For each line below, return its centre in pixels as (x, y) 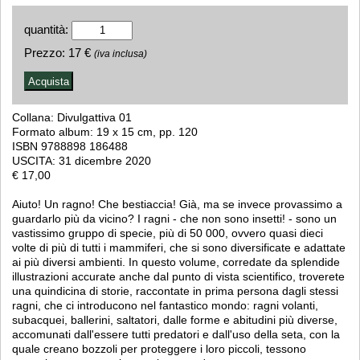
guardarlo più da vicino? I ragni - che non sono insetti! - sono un (175, 219)
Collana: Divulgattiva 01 (72, 118)
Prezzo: (45, 53)
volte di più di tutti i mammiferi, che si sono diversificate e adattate (179, 248)
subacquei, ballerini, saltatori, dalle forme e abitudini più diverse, (175, 320)
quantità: (47, 30)
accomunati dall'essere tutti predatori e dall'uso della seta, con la (176, 335)
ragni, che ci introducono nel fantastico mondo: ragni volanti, (166, 306)
